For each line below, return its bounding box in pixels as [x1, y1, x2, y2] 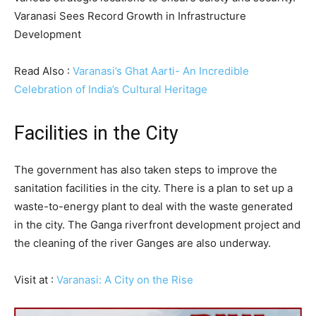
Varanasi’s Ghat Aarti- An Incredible [73, 64, 249, 78]
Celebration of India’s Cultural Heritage [14, 83, 207, 96]
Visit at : [14, 273, 56, 286]
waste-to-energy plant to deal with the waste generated [14, 200, 293, 213]
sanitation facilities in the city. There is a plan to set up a [14, 181, 293, 195]
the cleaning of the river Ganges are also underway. [14, 236, 271, 250]
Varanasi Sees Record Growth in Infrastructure [14, 9, 246, 23]
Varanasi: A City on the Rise [56, 273, 193, 286]
